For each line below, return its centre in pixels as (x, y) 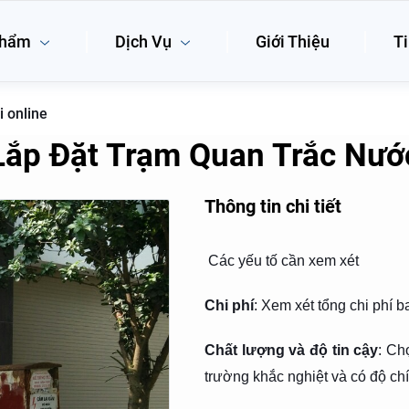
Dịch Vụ (145, 42)
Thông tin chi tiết (273, 206)
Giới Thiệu (293, 42)
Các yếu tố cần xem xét (283, 261)
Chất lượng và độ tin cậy (292, 350)
